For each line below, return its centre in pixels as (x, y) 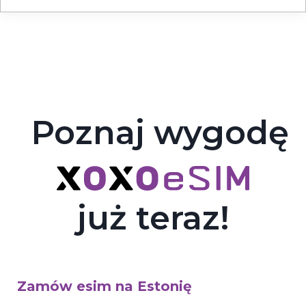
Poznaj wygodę (160, 132)
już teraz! (153, 218)
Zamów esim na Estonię (105, 286)
